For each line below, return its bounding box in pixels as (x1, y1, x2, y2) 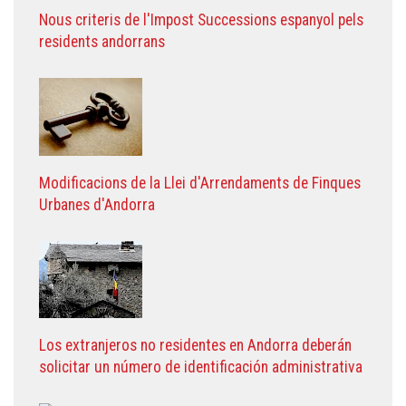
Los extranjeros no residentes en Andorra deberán (39, 335, 352, 354)
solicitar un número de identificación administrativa (39, 357, 362, 376)
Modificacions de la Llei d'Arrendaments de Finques (39, 173, 361, 192)
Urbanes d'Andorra (39, 195, 155, 214)
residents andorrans (39, 32, 165, 51)
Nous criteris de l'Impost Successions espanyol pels (39, 10, 363, 29)
